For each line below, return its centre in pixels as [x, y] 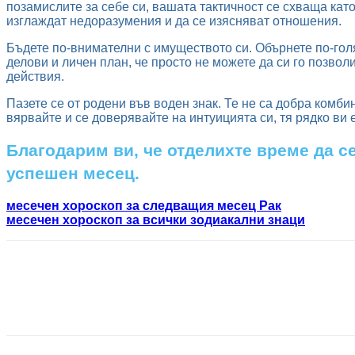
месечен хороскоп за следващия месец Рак [144, 205]
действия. [35, 76]
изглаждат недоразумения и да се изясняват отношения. [174, 21]
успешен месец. [73, 174]
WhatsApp [275, 301]
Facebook [58, 301]
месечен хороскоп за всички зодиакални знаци [156, 219]
